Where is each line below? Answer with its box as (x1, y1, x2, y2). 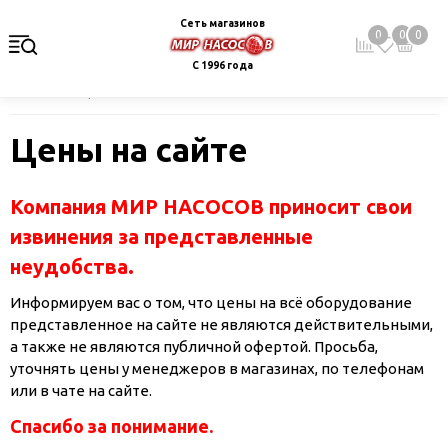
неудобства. (10, 254, 134, 278)
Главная (10, 85, 56, 99)
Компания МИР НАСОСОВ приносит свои (10, 194, 412, 218)
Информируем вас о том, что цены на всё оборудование (10, 294, 412, 311)
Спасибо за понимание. (10, 415, 213, 436)
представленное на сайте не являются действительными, (10, 316, 433, 333)
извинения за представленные (10, 224, 313, 248)
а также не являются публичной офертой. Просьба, (10, 338, 378, 355)
